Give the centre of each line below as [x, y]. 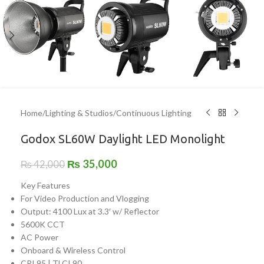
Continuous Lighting [154, 113]
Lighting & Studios [79, 113]
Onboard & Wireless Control [73, 250]
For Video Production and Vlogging [85, 198]
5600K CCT [43, 224]
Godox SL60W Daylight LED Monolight [123, 138]
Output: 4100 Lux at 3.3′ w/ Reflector [90, 211]
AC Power [39, 237]
